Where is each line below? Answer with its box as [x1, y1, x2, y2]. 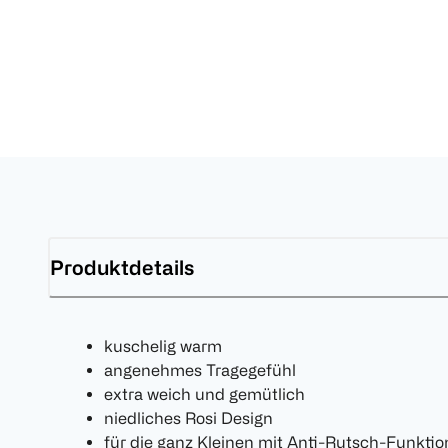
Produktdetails [50, 255, 194, 279]
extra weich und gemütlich [104, 385, 305, 404]
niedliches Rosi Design [104, 409, 273, 428]
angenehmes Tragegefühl [104, 361, 296, 380]
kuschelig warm [104, 337, 222, 356]
